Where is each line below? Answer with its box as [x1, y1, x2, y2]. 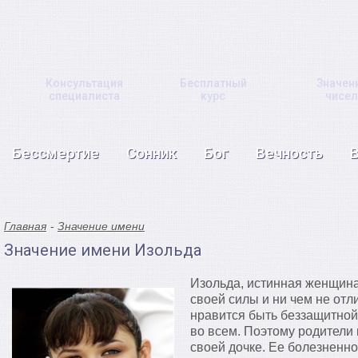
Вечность [256, 144, 323, 162]
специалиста [49, 89, 120, 102]
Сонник [126, 144, 177, 162]
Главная [4, 220, 46, 233]
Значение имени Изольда [4, 241, 201, 260]
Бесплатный [179, 77, 247, 89]
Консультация [46, 77, 123, 89]
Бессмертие [12, 144, 99, 162]
